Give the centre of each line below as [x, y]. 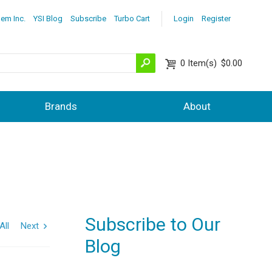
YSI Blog [48, 18]
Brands [61, 106]
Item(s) [202, 63]
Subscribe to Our [153, 225]
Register [216, 18]
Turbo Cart [132, 18]
